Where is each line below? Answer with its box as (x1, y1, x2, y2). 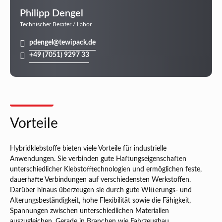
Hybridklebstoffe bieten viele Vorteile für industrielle (10, 145, 166, 153)
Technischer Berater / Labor (20, 21, 92, 28)
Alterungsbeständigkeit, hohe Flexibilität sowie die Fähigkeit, (10, 197, 191, 205)
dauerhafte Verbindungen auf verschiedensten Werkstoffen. (10, 176, 191, 184)
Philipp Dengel (20, 8, 83, 19)
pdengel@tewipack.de (29, 39, 96, 47)
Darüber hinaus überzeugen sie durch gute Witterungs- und (10, 187, 192, 194)
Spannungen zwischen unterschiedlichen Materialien (10, 208, 169, 215)
